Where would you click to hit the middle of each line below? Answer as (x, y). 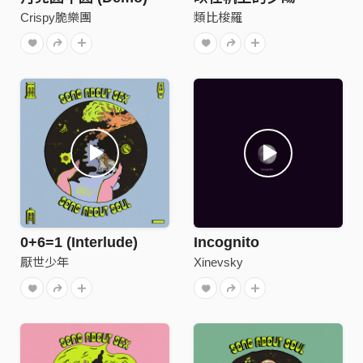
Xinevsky (218, 262)
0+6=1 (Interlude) (79, 242)
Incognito (226, 242)
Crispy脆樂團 (56, 17)
